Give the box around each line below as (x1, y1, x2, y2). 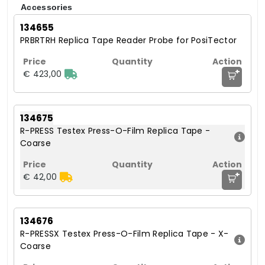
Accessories (21, 2, 73, 12)
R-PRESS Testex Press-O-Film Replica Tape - (20, 125, 211, 137)
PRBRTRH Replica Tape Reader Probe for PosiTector (20, 34, 237, 47)
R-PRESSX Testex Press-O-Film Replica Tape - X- (20, 228, 229, 240)
